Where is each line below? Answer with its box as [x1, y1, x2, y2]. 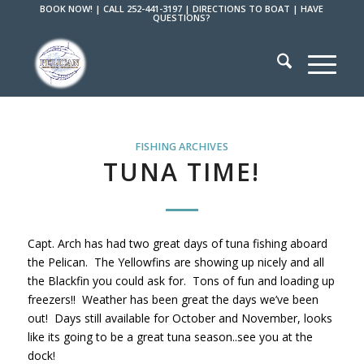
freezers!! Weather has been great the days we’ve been [27, 291, 318, 307]
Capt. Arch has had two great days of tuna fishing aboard [27, 235, 327, 251]
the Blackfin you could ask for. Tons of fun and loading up [27, 272, 335, 288]
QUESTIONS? [153, 11, 211, 24]
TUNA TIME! [103, 155, 261, 188]
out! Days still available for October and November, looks [27, 310, 332, 326]
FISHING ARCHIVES [135, 140, 229, 154]
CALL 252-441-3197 [103, 2, 183, 15]
